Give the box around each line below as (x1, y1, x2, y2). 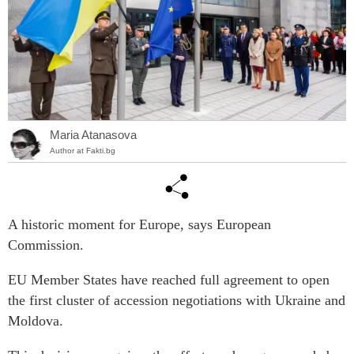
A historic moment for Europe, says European (8, 217, 271, 233)
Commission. (8, 237, 84, 254)
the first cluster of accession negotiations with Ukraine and (8, 292, 345, 309)
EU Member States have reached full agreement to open (8, 272, 330, 288)
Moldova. (8, 313, 63, 330)
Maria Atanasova (50, 127, 137, 141)
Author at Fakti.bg (50, 145, 115, 155)
